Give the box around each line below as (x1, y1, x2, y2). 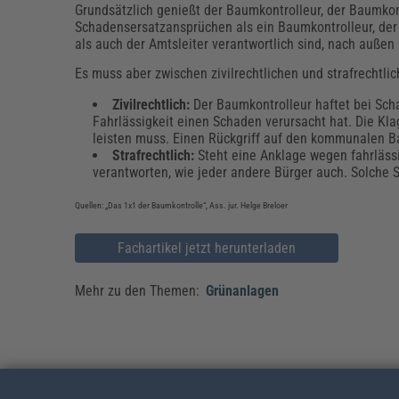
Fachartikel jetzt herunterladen (118, 239, 297, 256)
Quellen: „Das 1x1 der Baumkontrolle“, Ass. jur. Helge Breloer (75, 199, 289, 210)
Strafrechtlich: (112, 146, 195, 164)
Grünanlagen (206, 281, 280, 299)
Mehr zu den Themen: (75, 281, 204, 299)
